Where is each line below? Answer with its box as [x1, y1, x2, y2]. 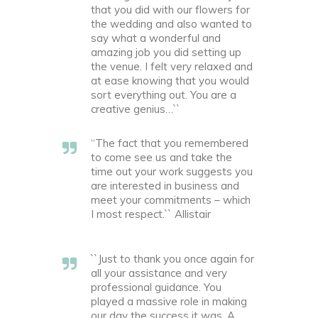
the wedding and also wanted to [91, 16, 252, 31]
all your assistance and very [91, 265, 227, 280]
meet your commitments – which [91, 192, 251, 207]
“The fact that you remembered [91, 136, 248, 150]
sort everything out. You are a [91, 87, 236, 102]
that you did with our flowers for [91, 2, 250, 16]
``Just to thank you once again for [91, 251, 254, 265]
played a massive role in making [91, 294, 247, 308]
